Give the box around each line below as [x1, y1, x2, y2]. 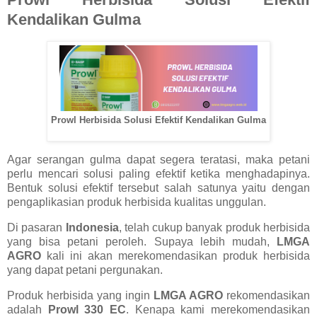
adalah [7, 303, 48, 316]
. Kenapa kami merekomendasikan [126, 303, 311, 316]
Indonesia [65, 221, 119, 234]
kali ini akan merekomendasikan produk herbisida [41, 249, 310, 262]
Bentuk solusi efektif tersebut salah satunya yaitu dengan [7, 181, 310, 194]
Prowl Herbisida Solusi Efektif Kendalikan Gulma [51, 115, 266, 126]
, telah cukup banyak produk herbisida [118, 221, 311, 234]
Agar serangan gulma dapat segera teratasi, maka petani [7, 153, 310, 166]
